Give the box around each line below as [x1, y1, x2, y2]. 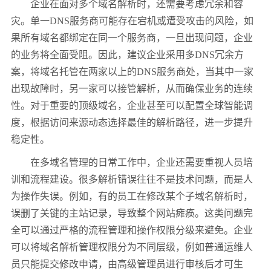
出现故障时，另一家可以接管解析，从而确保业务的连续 [11, 83, 253, 94]
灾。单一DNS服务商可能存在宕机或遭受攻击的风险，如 [11, 16, 253, 27]
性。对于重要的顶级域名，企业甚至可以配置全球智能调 [11, 100, 253, 111]
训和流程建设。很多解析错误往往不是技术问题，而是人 [11, 174, 253, 185]
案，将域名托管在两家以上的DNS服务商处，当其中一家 [11, 67, 253, 77]
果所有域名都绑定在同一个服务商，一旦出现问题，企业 [11, 33, 253, 44]
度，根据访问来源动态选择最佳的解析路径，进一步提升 [11, 117, 253, 128]
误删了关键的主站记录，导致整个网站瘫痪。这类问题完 [11, 208, 253, 219]
